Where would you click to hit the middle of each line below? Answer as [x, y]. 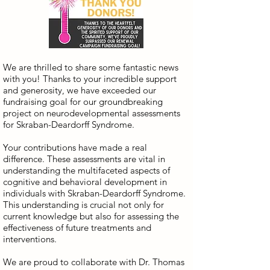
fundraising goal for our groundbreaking [83, 102]
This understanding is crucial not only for [83, 205]
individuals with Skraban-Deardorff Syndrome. [94, 193]
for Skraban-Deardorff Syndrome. [69, 124]
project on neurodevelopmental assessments [92, 113]
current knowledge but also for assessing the [91, 216]
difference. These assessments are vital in [84, 159]
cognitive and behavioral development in [85, 182]
